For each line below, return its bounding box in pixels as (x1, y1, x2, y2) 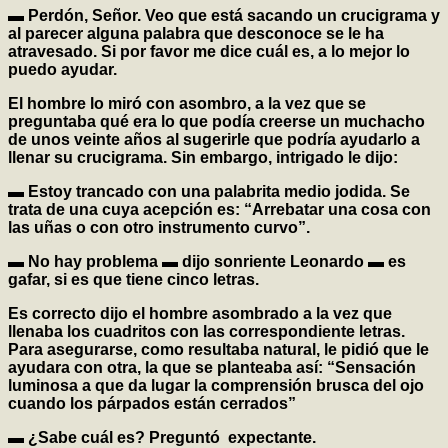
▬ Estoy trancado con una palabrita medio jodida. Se (8, 183, 410, 201)
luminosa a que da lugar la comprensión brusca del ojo (8, 377, 424, 395)
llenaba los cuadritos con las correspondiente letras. (8, 323, 405, 341)
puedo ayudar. (8, 61, 117, 79)
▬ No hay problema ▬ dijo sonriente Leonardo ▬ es (8, 253, 406, 271)
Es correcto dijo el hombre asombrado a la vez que (8, 305, 392, 323)
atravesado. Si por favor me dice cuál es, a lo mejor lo (8, 43, 410, 61)
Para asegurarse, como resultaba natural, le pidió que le (8, 341, 429, 359)
